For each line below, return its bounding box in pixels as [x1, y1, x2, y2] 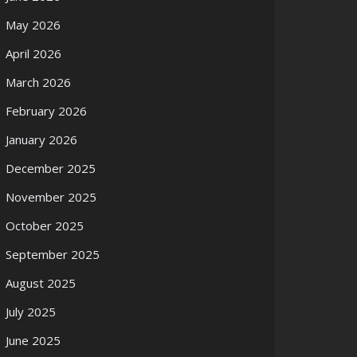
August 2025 [6, 275, 76, 291]
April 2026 [6, 45, 61, 61]
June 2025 [6, 332, 61, 348]
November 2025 [6, 189, 96, 205]
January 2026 [6, 131, 77, 147]
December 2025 [6, 160, 96, 176]
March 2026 [6, 74, 71, 90]
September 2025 [6, 246, 100, 262]
